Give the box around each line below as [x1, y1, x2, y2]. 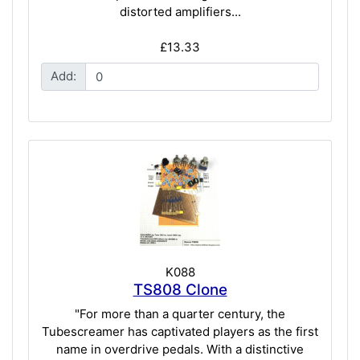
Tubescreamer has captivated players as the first [42, 323, 318, 339]
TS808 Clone [133, 280, 227, 300]
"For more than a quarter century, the [75, 305, 285, 321]
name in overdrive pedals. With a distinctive [56, 341, 304, 357]
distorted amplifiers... [119, 4, 241, 20]
